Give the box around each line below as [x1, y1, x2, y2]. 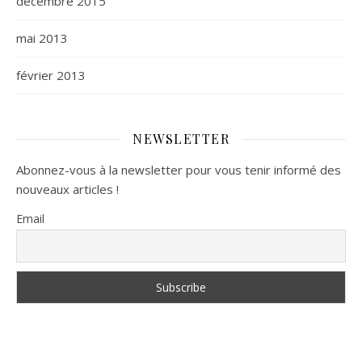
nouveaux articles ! [16, 181, 119, 198]
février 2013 [16, 67, 86, 84]
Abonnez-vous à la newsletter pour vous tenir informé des [16, 162, 341, 179]
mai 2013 [16, 30, 68, 47]
